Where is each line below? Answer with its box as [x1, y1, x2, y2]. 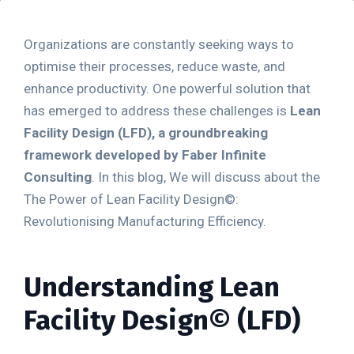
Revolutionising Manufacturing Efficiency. [24, 213, 266, 229]
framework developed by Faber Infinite [24, 147, 266, 163]
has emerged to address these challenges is [24, 103, 290, 119]
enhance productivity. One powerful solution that [24, 81, 311, 96]
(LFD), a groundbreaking [115, 125, 268, 141]
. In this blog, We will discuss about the [92, 169, 320, 185]
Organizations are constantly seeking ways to [24, 36, 294, 52]
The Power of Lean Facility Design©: [24, 191, 239, 207]
